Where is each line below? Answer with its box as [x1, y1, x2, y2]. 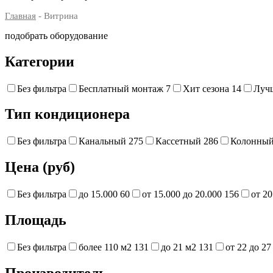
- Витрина [36, 11, 78, 21]
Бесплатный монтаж [79, 83, 166, 94]
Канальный [79, 136, 129, 147]
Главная [5, 11, 36, 21]
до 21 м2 [161, 241, 199, 252]
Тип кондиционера [5, 106, 130, 122]
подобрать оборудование [5, 30, 108, 41]
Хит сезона [183, 83, 232, 94]
